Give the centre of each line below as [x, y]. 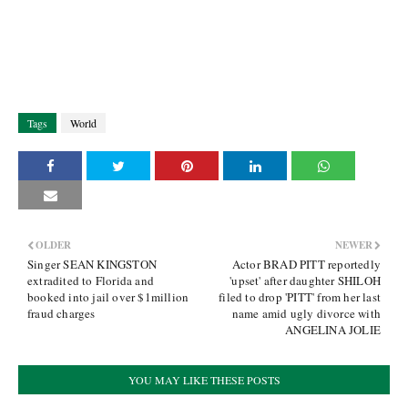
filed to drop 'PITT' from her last [300, 297]
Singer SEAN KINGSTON [92, 264]
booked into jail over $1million [108, 297]
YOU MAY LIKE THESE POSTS [204, 380]
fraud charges [61, 313]
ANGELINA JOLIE [333, 330]
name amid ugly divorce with [306, 313]
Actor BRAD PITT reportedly [306, 264]
